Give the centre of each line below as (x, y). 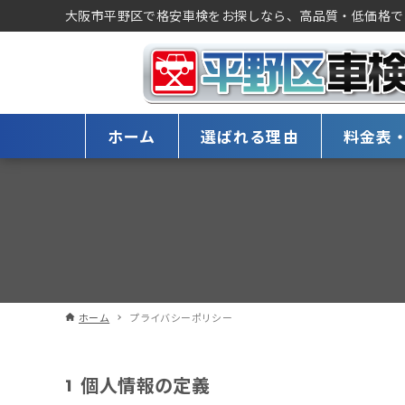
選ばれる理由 (250, 136)
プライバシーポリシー (181, 317)
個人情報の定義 (146, 384)
